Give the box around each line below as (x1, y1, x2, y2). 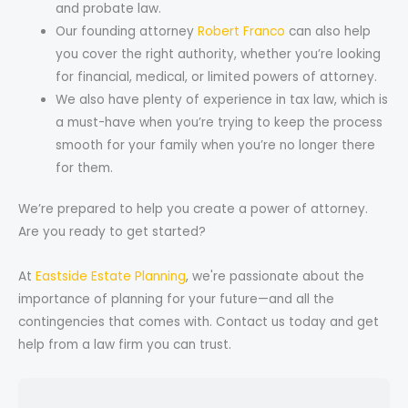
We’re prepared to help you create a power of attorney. (18, 200, 368, 219)
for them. (56, 158, 114, 177)
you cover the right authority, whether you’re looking (56, 45, 382, 63)
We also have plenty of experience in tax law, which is (56, 90, 389, 108)
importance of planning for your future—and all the (18, 291, 334, 308)
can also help (285, 22, 372, 40)
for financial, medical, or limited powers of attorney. (56, 67, 378, 86)
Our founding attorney (56, 22, 199, 40)
